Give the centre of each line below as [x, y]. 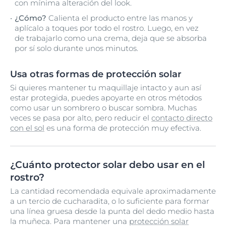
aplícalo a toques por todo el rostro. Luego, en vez [107, 28]
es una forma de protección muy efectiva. [123, 128]
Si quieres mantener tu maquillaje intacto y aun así [106, 88]
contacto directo [182, 118]
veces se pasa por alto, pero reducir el [81, 118]
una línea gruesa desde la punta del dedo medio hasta [112, 211]
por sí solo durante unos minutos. [76, 48]
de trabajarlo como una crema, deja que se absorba [111, 38]
